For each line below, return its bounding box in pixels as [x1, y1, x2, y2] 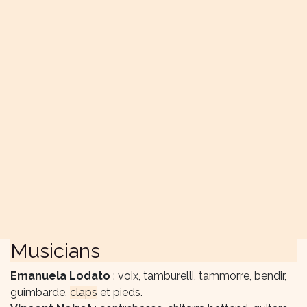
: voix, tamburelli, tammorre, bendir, [110, 269, 286, 282]
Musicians [10, 239, 100, 262]
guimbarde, [10, 286, 70, 299]
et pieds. [97, 286, 143, 299]
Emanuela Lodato [10, 269, 110, 282]
